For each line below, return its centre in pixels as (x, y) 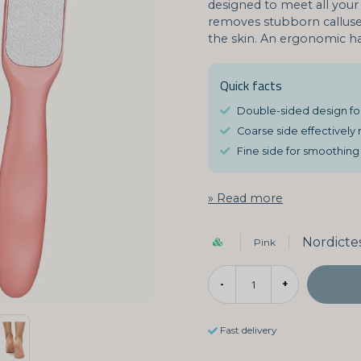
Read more (250, 198)
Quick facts (251, 85)
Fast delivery (249, 330)
